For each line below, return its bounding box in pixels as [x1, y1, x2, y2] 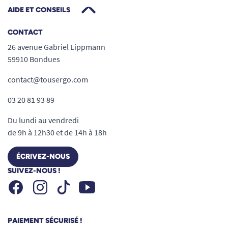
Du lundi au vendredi [8, 115, 79, 125]
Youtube [95, 179, 123, 190]
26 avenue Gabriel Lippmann [8, 41, 105, 52]
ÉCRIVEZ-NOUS [16, 152, 70, 161]
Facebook [23, 179, 56, 190]
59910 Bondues [8, 53, 60, 64]
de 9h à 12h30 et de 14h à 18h [8, 127, 107, 137]
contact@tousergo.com [8, 74, 88, 84]
